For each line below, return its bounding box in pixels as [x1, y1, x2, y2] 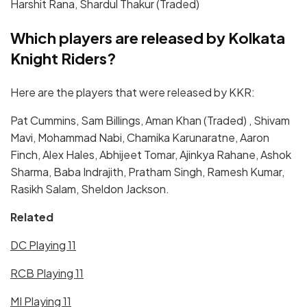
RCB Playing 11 [10, 265, 84, 280]
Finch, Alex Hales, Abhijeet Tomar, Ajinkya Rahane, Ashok [10, 147, 291, 162]
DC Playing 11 [10, 237, 76, 252]
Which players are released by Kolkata [10, 27, 285, 47]
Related [10, 209, 53, 224]
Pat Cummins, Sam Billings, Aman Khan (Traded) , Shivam [10, 112, 290, 127]
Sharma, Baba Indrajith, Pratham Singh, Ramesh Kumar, [10, 164, 284, 179]
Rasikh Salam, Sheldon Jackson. [10, 181, 169, 196]
